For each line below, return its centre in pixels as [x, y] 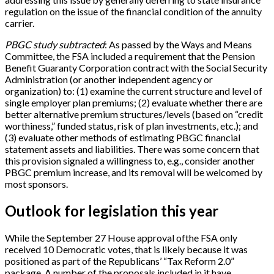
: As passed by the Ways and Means [178, 45]
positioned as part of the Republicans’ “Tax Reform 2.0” [120, 261]
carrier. [20, 23]
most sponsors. [36, 184]
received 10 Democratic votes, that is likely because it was [126, 250]
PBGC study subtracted [55, 45]
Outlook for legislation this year [112, 211]
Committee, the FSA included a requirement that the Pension [130, 56]
